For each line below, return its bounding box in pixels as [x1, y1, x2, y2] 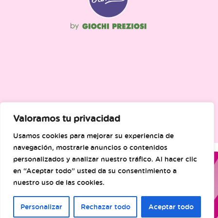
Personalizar [20, 202, 62, 211]
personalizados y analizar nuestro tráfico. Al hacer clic [13, 154, 197, 163]
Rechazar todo [80, 202, 130, 211]
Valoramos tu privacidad [13, 112, 120, 124]
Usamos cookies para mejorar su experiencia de [13, 131, 174, 140]
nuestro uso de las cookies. [13, 178, 105, 187]
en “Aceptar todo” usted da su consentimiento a [13, 166, 177, 175]
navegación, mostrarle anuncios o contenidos [13, 143, 167, 152]
